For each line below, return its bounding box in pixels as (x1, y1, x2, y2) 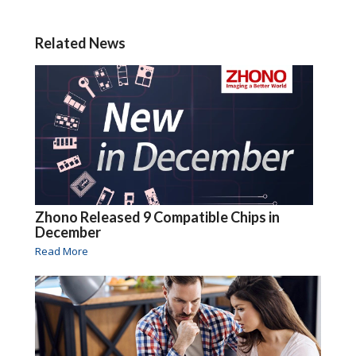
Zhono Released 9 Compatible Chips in (34, 208, 280, 226)
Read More (34, 244, 88, 259)
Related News (34, 34, 126, 52)
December (34, 223, 101, 242)
